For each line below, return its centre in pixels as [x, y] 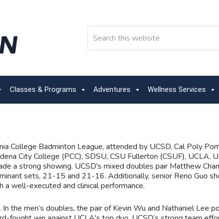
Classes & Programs [43, 90]
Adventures [112, 90]
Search [98, 30]
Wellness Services [177, 90]
